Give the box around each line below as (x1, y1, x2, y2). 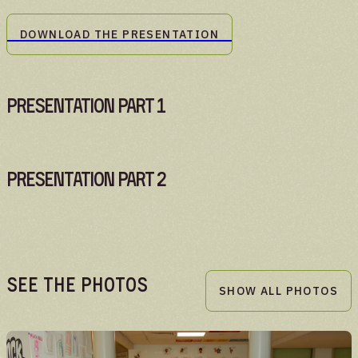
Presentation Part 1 (6, 93, 165, 118)
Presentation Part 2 (6, 167, 166, 192)
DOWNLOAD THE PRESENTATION (20, 27, 219, 42)
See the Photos (6, 272, 148, 297)
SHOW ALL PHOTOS (219, 284, 338, 299)
